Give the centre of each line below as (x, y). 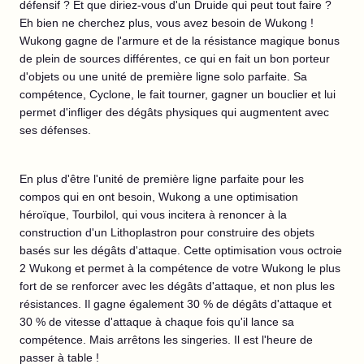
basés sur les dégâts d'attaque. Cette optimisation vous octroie (181, 250)
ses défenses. (55, 130)
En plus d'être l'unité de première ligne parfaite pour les (162, 179)
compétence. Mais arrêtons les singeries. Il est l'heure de (166, 340)
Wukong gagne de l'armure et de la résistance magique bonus (180, 41)
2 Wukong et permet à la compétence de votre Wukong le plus (180, 268)
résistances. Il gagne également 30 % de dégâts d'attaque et (175, 304)
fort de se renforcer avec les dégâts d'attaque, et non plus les (177, 286)
